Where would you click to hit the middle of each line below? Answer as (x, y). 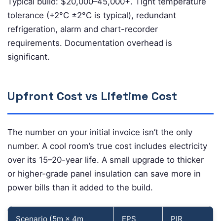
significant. (29, 56)
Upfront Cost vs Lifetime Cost (92, 96)
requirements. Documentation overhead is (90, 43)
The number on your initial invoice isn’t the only (100, 132)
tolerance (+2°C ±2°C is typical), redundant (92, 15)
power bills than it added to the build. (80, 187)
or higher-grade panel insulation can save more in (104, 173)
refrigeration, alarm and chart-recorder (83, 29)
